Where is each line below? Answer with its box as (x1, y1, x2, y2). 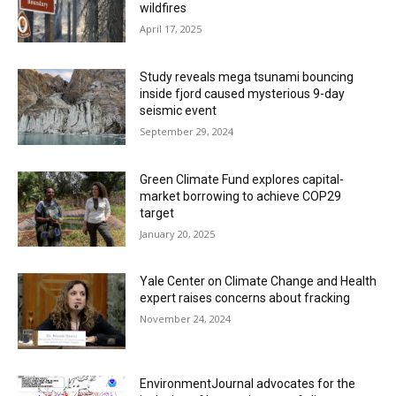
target (140, 205, 175, 220)
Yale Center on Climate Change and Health (140, 274, 377, 289)
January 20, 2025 (140, 226, 216, 240)
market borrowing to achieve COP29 (140, 188, 342, 203)
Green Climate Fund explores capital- (140, 171, 345, 187)
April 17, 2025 (140, 22, 202, 36)
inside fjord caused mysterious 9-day (140, 87, 346, 102)
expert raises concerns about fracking (140, 291, 351, 306)
